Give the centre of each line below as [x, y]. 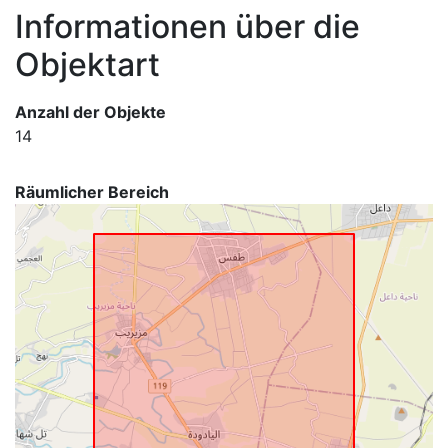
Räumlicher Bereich [92, 192]
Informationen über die [187, 26]
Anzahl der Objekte [90, 112]
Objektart [87, 64]
